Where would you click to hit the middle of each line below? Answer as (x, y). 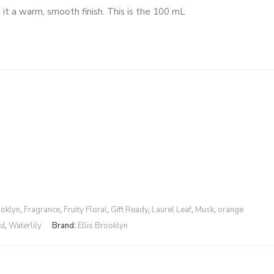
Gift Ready (129, 210)
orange (230, 210)
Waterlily (25, 226)
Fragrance (42, 210)
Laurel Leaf (171, 210)
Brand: (65, 226)
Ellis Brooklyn (103, 226)
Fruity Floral (85, 210)
